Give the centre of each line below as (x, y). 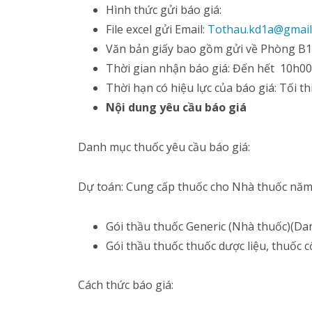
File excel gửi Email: (157, 30)
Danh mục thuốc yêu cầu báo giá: (164, 147)
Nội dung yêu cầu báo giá (176, 108)
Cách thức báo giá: (126, 285)
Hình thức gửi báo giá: (164, 10)
